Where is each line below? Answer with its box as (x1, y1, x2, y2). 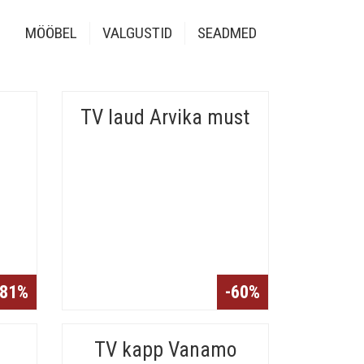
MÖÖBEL (25, 24, 77, 42)
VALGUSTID (102, 24, 172, 42)
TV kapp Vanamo (93, 337, 236, 362)
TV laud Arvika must (80, 105, 250, 129)
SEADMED (197, 24, 257, 42)
